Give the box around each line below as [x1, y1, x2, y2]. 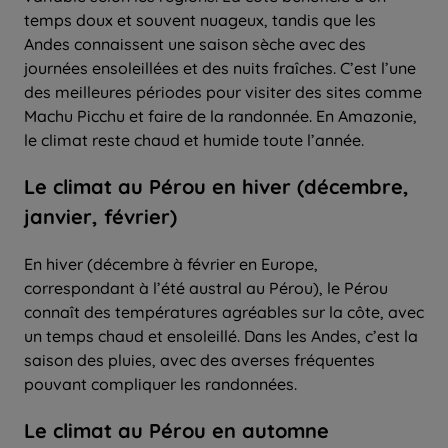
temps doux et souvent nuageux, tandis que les [24, 9, 376, 30]
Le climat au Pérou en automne [24, 417, 329, 443]
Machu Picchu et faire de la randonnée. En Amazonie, [24, 105, 417, 126]
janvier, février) [24, 203, 177, 229]
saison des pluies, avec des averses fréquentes [24, 349, 375, 370]
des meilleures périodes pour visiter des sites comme [24, 81, 422, 102]
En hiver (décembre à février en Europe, [24, 253, 318, 274]
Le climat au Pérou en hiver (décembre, [24, 173, 409, 199]
